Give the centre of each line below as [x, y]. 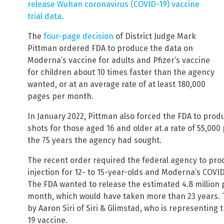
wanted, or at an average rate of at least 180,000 [116, 84]
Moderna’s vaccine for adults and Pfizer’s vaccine [119, 60]
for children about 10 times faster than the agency [121, 72]
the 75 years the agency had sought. [94, 140]
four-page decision [78, 36]
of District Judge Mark [155, 36]
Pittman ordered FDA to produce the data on [110, 48]
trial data [44, 16]
